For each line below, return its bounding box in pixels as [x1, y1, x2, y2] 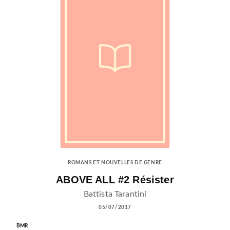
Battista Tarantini [83, 190, 147, 199]
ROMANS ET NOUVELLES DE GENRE [68, 160, 162, 165]
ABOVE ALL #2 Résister [56, 174, 174, 186]
